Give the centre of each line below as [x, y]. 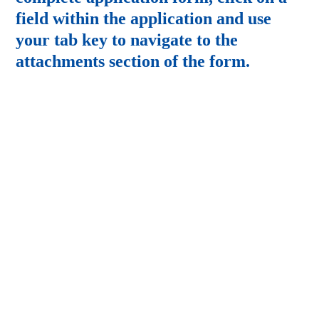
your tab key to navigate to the [127, 40]
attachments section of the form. [133, 62]
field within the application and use [144, 19]
